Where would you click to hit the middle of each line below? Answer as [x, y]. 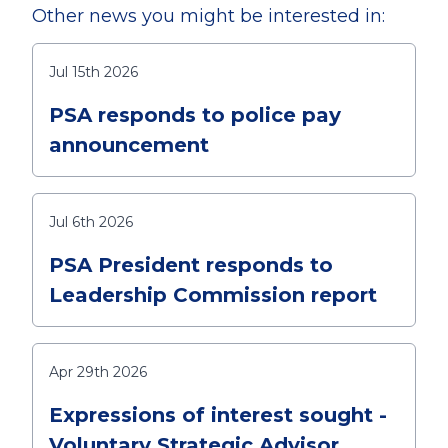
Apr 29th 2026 [98, 371]
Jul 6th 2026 [91, 221]
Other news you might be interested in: [208, 15]
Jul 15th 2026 [93, 71]
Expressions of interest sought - [218, 414]
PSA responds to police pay [195, 114]
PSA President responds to [191, 264]
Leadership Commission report [213, 294]
